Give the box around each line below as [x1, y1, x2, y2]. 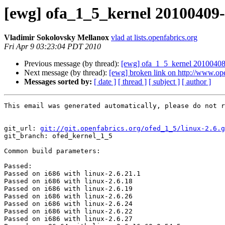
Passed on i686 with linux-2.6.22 [4, 207, 133, 215]
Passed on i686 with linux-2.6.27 [4, 215, 133, 223]
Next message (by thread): [24, 68, 109, 77]
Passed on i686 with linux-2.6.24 [4, 200, 133, 208]
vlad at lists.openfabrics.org [111, 33, 197, 42]
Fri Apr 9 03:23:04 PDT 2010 [4, 42, 101, 51]
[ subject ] [149, 77, 180, 86]
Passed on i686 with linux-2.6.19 [4, 185, 133, 193]
